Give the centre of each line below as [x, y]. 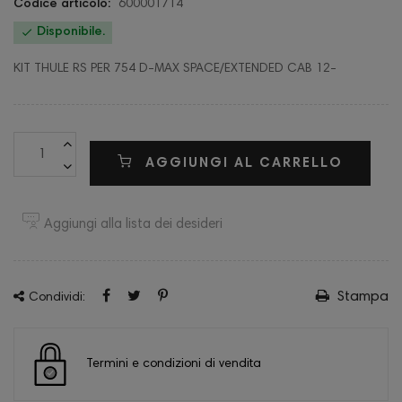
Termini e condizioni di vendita [174, 364]
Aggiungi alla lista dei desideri [133, 225]
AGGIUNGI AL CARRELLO [244, 164]
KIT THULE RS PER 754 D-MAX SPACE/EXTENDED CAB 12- [175, 69]
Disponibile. [69, 32]
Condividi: [57, 298]
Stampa [361, 297]
